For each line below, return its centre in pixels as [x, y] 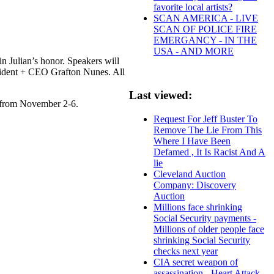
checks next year [186, 251]
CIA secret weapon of [196, 262]
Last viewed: [161, 95]
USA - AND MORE [194, 51]
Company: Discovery [195, 185]
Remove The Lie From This [208, 130]
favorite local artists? [193, 7]
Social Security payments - [205, 218]
